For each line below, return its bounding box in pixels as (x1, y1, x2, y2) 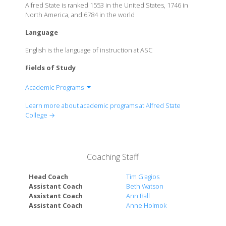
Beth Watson (126, 182, 164, 191)
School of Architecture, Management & (49, 107, 165, 116)
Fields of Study (25, 63, 76, 72)
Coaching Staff (87, 151, 139, 162)
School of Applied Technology (49, 131, 139, 140)
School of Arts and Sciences (49, 95, 133, 104)
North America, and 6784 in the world (25, 10, 135, 19)
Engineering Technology (49, 119, 121, 128)
